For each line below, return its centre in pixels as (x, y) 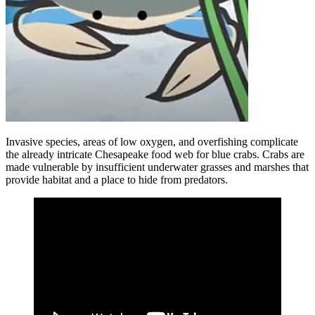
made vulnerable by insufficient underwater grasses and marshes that (157, 167)
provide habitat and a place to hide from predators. (117, 180)
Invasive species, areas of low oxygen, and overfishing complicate (152, 142)
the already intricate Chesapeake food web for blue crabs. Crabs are (155, 155)
